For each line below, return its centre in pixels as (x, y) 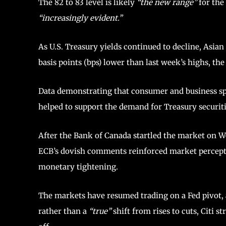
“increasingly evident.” (80, 18)
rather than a (64, 211)
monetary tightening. (78, 166)
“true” (100, 211)
